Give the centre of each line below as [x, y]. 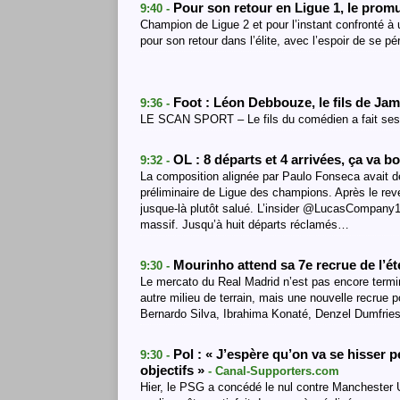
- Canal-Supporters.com [274, 371]
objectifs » [174, 371]
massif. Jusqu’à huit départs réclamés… [245, 225]
